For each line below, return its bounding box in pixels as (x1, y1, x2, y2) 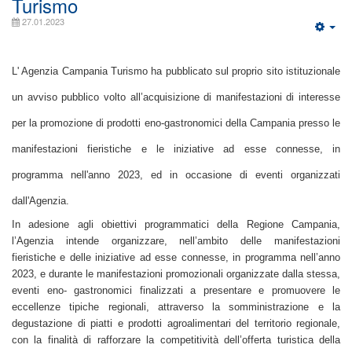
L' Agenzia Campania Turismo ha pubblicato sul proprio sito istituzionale (12, 65, 340, 77)
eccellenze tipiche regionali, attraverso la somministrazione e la (12, 301, 340, 313)
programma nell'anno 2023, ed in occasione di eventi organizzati (12, 169, 340, 181)
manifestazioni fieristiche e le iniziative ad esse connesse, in (12, 143, 340, 155)
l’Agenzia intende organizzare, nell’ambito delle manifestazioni (12, 235, 340, 247)
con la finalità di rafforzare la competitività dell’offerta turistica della (12, 334, 340, 346)
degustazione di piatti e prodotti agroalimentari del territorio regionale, (12, 317, 340, 329)
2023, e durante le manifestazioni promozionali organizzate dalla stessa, (12, 268, 340, 280)
